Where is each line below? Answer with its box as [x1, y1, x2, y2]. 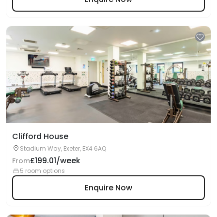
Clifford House [12, 131, 68, 142]
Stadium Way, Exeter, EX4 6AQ [20, 144, 106, 153]
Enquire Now [85, 182, 132, 193]
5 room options [20, 167, 65, 175]
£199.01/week [30, 155, 80, 166]
